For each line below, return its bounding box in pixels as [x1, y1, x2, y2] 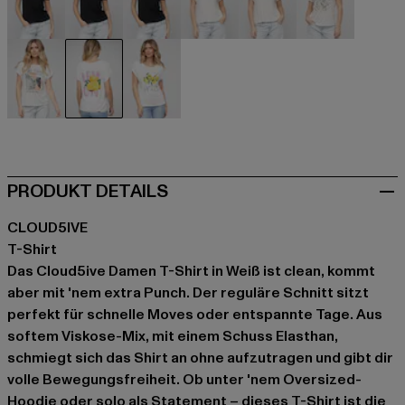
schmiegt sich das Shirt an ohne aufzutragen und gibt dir [7, 348, 393, 369]
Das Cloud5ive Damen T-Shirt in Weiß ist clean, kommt [7, 261, 375, 282]
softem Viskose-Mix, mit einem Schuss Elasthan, [7, 326, 338, 347]
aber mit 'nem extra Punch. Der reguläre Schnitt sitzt [7, 283, 369, 304]
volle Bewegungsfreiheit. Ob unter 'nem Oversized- [7, 370, 362, 391]
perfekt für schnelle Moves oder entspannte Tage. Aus [7, 305, 382, 325]
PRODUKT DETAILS [7, 179, 168, 205]
